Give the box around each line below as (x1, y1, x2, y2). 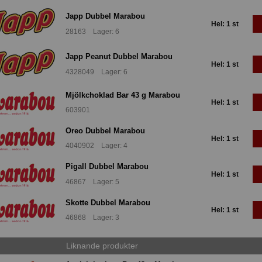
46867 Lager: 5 (65, 177, 119, 186)
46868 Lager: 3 (65, 213, 119, 222)
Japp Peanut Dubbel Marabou (65, 52, 173, 61)
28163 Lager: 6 (65, 27, 119, 36)
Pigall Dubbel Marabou (65, 162, 149, 171)
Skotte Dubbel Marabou (65, 198, 150, 207)
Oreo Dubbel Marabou (65, 126, 145, 135)
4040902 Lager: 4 (65, 142, 127, 150)
